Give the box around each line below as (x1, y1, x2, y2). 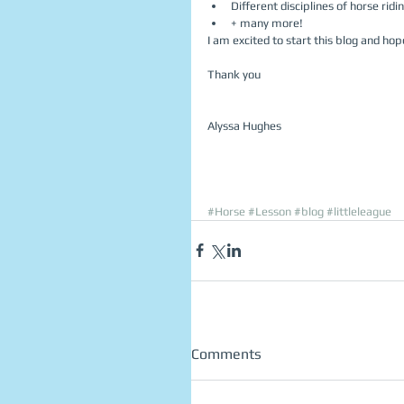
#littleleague (326, 204, 391, 218)
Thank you (207, 67, 261, 81)
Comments (191, 344, 262, 363)
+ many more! (231, 15, 308, 30)
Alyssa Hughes (207, 118, 284, 133)
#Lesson (248, 204, 291, 218)
